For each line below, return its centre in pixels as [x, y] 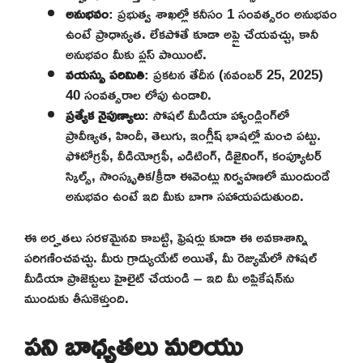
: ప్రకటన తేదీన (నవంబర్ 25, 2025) [234, 75]
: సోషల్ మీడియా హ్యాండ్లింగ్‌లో [217, 115]
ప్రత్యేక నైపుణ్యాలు [105, 115]
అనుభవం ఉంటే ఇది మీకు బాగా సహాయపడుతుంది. [185, 196]
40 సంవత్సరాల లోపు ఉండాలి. [139, 95]
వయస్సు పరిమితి [105, 75]
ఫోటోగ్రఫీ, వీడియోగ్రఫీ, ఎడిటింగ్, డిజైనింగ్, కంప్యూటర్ [194, 156]
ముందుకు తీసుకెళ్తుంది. [77, 297]
